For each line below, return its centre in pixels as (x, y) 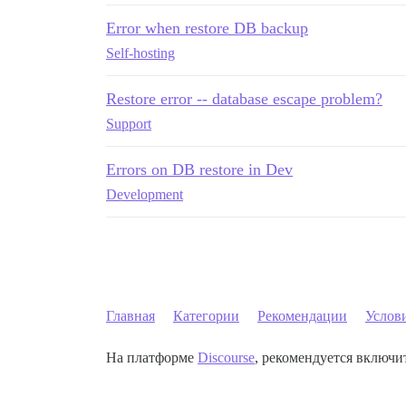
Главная (130, 316)
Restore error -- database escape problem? (244, 99)
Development (145, 194)
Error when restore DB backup (207, 28)
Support (129, 124)
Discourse (226, 358)
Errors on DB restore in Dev (199, 169)
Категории (206, 316)
